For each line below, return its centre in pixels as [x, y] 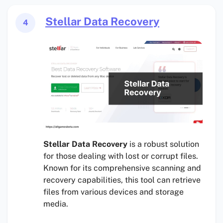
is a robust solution [163, 144]
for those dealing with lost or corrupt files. [121, 156]
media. [56, 204]
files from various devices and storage [113, 192]
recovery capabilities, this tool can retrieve [122, 180]
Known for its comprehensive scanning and [122, 168]
